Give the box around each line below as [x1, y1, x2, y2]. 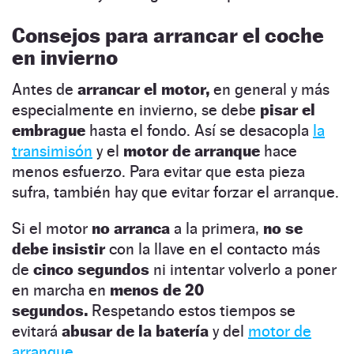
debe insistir [12, 239, 105, 258]
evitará [12, 321, 62, 341]
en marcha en [12, 280, 110, 299]
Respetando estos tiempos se [92, 300, 296, 320]
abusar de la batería [62, 321, 209, 341]
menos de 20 [110, 280, 204, 299]
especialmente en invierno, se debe [12, 100, 260, 119]
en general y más [209, 79, 330, 99]
